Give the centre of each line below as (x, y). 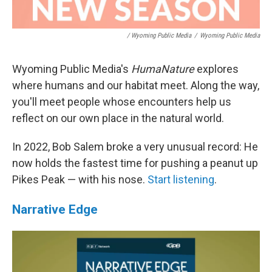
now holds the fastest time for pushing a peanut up (135, 163)
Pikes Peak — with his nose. (80, 179)
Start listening (181, 179)
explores (216, 69)
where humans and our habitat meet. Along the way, (136, 85)
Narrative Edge (55, 209)
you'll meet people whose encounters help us (122, 102)
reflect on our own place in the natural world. (118, 118)
